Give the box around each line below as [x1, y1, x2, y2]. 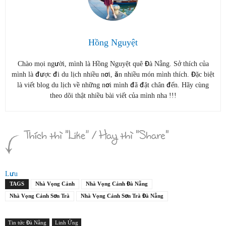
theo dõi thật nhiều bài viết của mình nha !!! [49, 91, 177, 99]
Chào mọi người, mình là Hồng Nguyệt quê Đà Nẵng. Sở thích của [17, 59, 209, 68]
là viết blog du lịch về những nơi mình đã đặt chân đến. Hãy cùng [17, 80, 209, 89]
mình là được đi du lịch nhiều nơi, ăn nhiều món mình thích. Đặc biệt [12, 70, 214, 78]
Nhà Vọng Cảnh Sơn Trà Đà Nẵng [81, 192, 163, 199]
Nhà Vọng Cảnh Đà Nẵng [86, 180, 148, 187]
